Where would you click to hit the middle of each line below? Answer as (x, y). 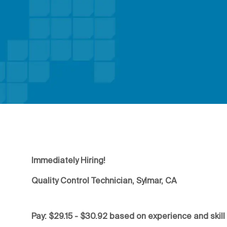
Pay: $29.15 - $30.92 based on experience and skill (128, 216)
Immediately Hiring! (68, 160)
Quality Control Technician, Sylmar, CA (104, 180)
